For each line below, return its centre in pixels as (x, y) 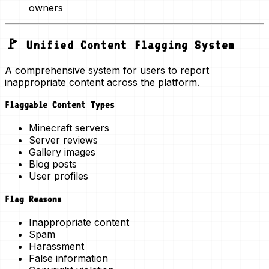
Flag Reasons (34, 199)
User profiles (59, 176)
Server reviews (63, 140)
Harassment (56, 246)
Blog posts (53, 164)
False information (68, 258)
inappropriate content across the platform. (102, 82)
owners (46, 8)
